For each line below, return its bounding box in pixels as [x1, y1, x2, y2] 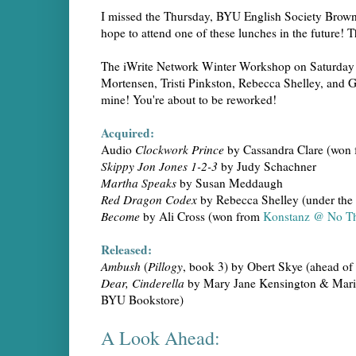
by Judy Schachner [218, 158, 316, 175]
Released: [101, 241, 152, 259]
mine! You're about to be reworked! [101, 91, 277, 108]
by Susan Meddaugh [176, 175, 283, 192]
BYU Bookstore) [101, 292, 184, 308]
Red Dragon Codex [101, 192, 197, 208]
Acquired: [101, 124, 154, 142]
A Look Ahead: [101, 325, 220, 351]
